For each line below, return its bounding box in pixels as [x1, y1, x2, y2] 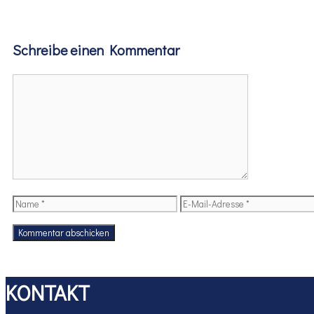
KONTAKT [6, 279, 90, 307]
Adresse [179, 228, 219, 244]
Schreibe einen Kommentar [13, 41, 179, 60]
